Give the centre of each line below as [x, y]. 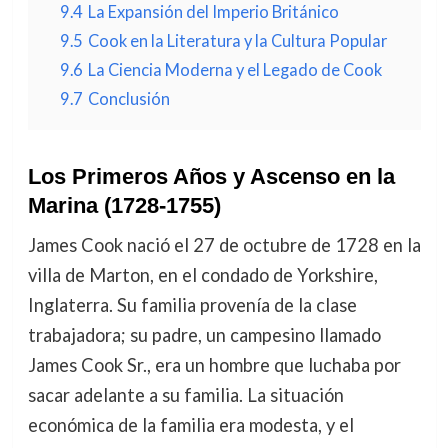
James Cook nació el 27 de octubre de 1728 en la [224, 245]
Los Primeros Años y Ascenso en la [211, 176]
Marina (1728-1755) [124, 205]
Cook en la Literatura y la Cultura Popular [237, 40]
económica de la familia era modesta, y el [190, 425]
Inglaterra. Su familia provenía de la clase [192, 305]
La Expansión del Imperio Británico [213, 11]
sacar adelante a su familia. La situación [185, 395]
